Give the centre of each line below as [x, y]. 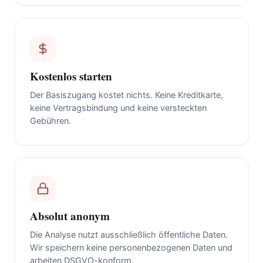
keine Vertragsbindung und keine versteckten [118, 108]
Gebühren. [50, 121]
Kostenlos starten [71, 76]
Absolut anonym [70, 216]
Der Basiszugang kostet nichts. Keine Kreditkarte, [127, 95]
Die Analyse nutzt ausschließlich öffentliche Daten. [129, 235]
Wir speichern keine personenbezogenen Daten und [131, 248]
